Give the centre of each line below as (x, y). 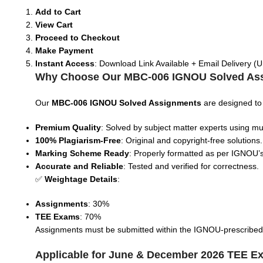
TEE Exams (58, 217)
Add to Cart (58, 12)
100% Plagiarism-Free (78, 140)
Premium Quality (68, 127)
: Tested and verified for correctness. (191, 166)
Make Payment (64, 50)
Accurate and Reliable (79, 166)
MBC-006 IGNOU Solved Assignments (127, 103)
